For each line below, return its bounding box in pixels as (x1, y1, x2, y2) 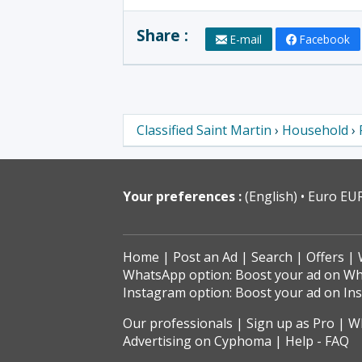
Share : (137, 25, 192, 46)
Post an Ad (173, 248, 238, 267)
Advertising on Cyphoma (123, 332, 271, 351)
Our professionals (123, 314, 233, 333)
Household (282, 121, 348, 140)
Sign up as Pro (246, 314, 335, 333)
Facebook (300, 32, 351, 48)
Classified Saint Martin (137, 121, 271, 140)
